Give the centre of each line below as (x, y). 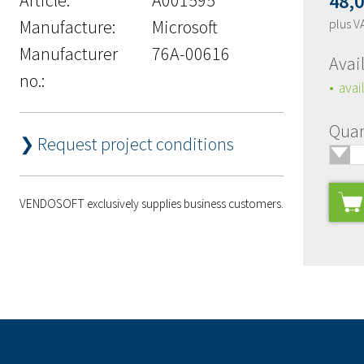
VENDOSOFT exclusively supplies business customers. (152, 203)
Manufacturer (69, 53)
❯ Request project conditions (127, 143)
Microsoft (184, 26)
